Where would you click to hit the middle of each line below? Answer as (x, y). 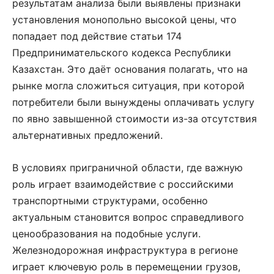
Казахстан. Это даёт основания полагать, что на (130, 69)
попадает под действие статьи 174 (97, 36)
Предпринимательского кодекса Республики (122, 52)
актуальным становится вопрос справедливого (128, 217)
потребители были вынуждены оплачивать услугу (133, 102)
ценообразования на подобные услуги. (106, 233)
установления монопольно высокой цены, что (124, 19)
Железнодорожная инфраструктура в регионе (125, 250)
